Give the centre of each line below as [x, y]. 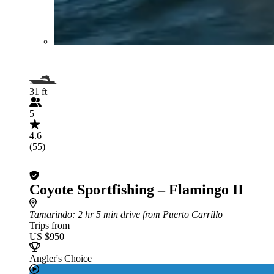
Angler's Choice [61, 258]
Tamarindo [51, 214]
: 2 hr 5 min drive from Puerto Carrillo [147, 214]
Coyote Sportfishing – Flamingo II [136, 189]
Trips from [50, 225]
